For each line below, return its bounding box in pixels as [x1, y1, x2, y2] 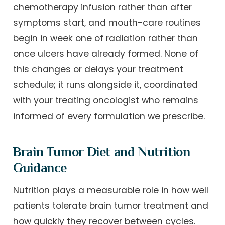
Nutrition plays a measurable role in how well [13, 184, 209, 196]
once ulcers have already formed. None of [13, 48, 199, 60]
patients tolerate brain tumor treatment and [13, 199, 209, 212]
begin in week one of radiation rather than [13, 32, 198, 44]
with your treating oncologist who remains [13, 94, 199, 106]
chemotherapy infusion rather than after [13, 1, 192, 13]
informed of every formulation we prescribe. [13, 110, 205, 122]
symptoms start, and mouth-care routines [13, 17, 201, 29]
